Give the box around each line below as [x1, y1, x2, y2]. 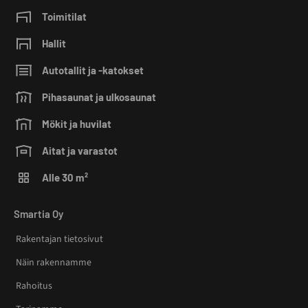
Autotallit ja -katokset [42, 63, 144, 76]
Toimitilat [42, 10, 87, 23]
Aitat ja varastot [42, 144, 118, 157]
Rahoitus [16, 279, 52, 294]
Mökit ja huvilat [42, 117, 111, 130]
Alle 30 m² [42, 170, 88, 184]
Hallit [42, 36, 66, 49]
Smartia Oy [14, 208, 63, 221]
